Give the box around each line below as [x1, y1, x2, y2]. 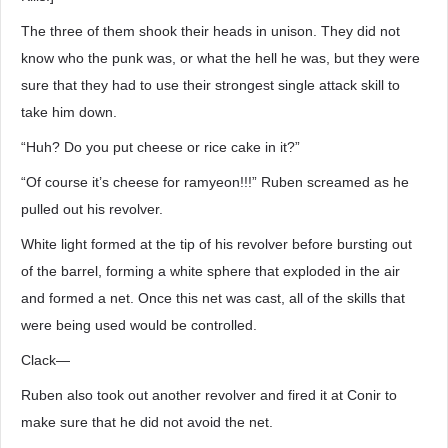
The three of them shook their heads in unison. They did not [21, 23, 400, 39]
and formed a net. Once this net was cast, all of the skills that [21, 290, 405, 306]
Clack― [21, 352, 70, 368]
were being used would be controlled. [21, 317, 257, 333]
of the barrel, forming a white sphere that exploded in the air [21, 263, 400, 279]
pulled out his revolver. [21, 201, 163, 217]
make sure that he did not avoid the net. [21, 414, 273, 430]
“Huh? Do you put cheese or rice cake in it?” [21, 139, 300, 155]
